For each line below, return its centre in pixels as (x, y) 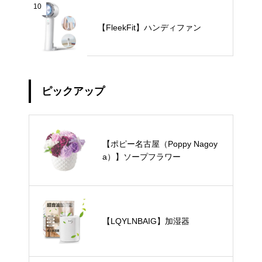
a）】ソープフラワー (142, 157)
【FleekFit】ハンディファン (149, 27)
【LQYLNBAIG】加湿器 (146, 221)
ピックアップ (73, 91)
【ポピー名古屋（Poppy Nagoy (160, 144)
